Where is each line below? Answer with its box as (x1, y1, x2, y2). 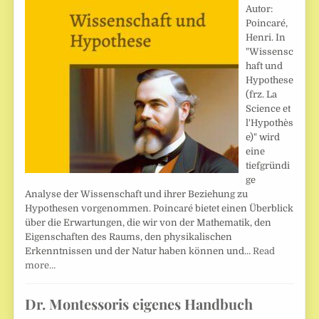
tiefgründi (246, 160, 291, 172)
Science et (246, 103, 291, 115)
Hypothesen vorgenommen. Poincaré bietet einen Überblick (25, 203, 294, 214)
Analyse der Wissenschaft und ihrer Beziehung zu (25, 189, 249, 200)
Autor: (246, 4, 273, 15)
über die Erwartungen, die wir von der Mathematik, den (25, 217, 272, 229)
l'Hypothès (246, 117, 294, 129)
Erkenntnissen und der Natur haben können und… (25, 246, 253, 257)
